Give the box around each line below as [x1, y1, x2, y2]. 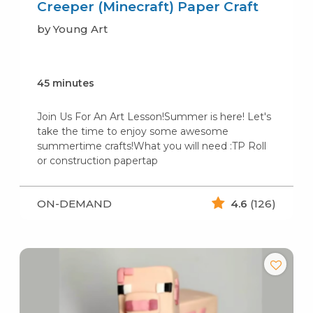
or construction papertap [36, 154, 158, 168]
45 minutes [36, 77, 94, 90]
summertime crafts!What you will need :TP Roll [36, 140, 266, 153]
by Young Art [36, 22, 108, 36]
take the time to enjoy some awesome [36, 125, 228, 138]
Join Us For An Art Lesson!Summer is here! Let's [36, 110, 271, 124]
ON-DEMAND [36, 196, 112, 210]
